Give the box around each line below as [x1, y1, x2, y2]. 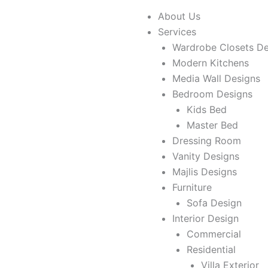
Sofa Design [187, 197, 242, 209]
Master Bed [187, 119, 238, 131]
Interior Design [172, 212, 239, 224]
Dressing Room [172, 135, 241, 147]
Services [158, 26, 196, 38]
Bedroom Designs [172, 88, 252, 100]
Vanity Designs [172, 150, 239, 162]
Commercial [187, 228, 241, 240]
